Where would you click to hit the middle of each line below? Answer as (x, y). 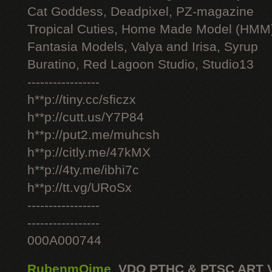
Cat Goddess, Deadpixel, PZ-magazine (141, 12)
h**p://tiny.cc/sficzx (82, 100)
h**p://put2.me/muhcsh (93, 135)
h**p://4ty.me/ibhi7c (83, 170)
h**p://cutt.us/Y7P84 (86, 117)
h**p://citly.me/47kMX (89, 152)
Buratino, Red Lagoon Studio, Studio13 (141, 64)
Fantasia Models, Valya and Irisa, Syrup (143, 47)
